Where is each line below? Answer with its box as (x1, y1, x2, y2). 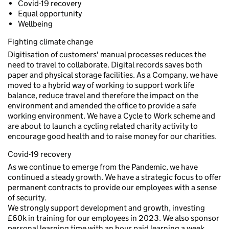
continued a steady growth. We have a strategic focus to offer (8, 172, 221, 182)
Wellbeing (18, 19, 53, 29)
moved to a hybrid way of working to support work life (8, 80, 194, 90)
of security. (8, 193, 47, 202)
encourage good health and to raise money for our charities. (8, 131, 217, 141)
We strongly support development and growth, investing (8, 203, 205, 213)
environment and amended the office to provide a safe (8, 101, 196, 110)
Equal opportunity (18, 9, 82, 18)
